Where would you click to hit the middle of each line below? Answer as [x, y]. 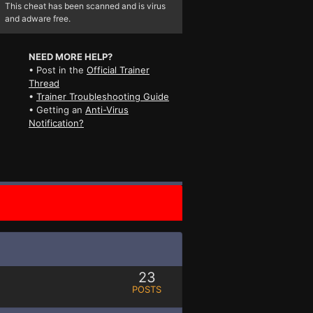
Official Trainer [118, 70]
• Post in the [57, 70]
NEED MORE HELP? [70, 56]
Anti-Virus [107, 109]
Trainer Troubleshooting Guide [102, 96]
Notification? [56, 123]
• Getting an [57, 109]
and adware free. [37, 18]
